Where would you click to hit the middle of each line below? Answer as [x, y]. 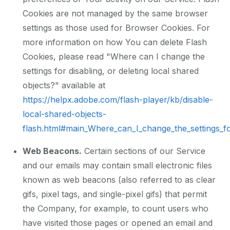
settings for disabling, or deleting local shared [111, 71]
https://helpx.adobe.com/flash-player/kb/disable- [118, 100]
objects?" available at [64, 85]
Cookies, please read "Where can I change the [114, 57]
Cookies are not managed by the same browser [115, 14]
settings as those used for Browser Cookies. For [116, 28]
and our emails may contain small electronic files [117, 166]
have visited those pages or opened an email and [118, 223]
